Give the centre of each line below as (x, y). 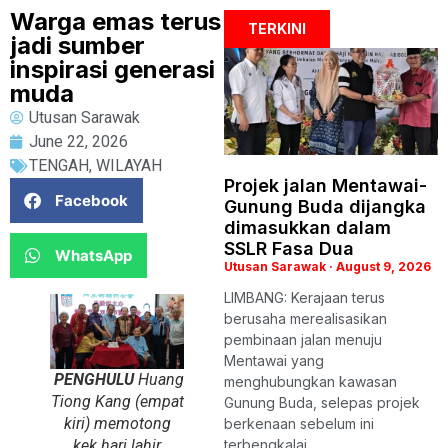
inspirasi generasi (112, 69)
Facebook (91, 200)
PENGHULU (92, 379)
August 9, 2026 (382, 266)
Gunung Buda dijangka (325, 206)
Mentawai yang (274, 360)
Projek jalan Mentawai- (325, 185)
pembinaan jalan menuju (303, 339)
